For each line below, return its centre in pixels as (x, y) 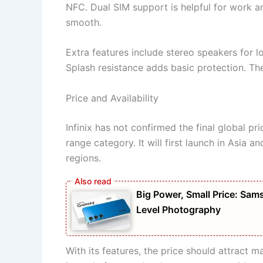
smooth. (84, 22)
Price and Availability (112, 98)
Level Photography (178, 209)
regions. (83, 158)
